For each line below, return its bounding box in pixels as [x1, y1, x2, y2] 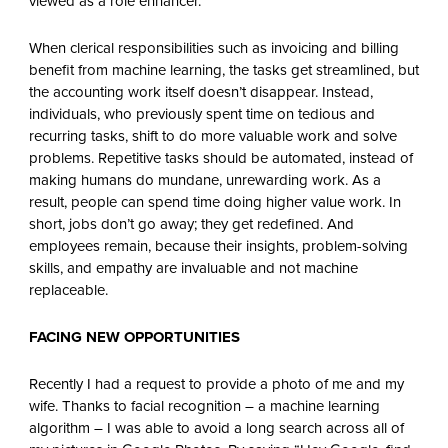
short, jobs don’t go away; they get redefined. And [28, 213, 354, 236]
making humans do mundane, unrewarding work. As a [28, 169, 381, 192]
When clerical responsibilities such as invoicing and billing [28, 37, 399, 60]
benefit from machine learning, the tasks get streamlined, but [28, 59, 419, 82]
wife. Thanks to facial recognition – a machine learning [28, 395, 380, 418]
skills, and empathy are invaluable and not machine [28, 257, 358, 280]
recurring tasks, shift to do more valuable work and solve [28, 125, 397, 148]
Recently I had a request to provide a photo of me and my [28, 373, 404, 396]
